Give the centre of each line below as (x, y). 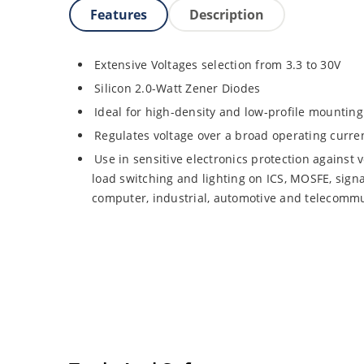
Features (119, 15)
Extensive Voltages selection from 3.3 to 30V (218, 65)
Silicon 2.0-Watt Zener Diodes (178, 89)
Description (227, 15)
